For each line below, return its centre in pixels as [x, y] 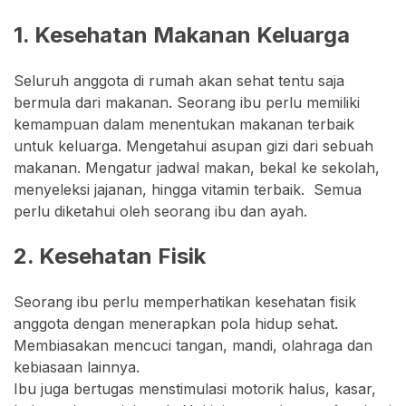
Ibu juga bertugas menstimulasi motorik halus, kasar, [195, 388]
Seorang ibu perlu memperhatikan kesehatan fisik [185, 301]
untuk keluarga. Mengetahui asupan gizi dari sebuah [193, 145]
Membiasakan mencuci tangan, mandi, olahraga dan [193, 345]
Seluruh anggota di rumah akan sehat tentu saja [179, 80]
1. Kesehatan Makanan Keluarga [182, 34]
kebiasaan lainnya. [77, 367]
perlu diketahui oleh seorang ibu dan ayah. [160, 211]
